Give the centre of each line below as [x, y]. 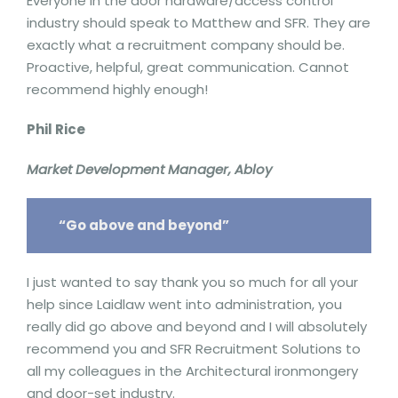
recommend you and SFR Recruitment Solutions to [194, 349]
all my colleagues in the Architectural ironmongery [192, 371]
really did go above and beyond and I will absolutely [197, 326]
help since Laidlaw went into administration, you [184, 304]
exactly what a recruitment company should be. [186, 44]
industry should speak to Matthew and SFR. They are [199, 22]
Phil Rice [56, 129]
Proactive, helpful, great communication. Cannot [188, 67]
